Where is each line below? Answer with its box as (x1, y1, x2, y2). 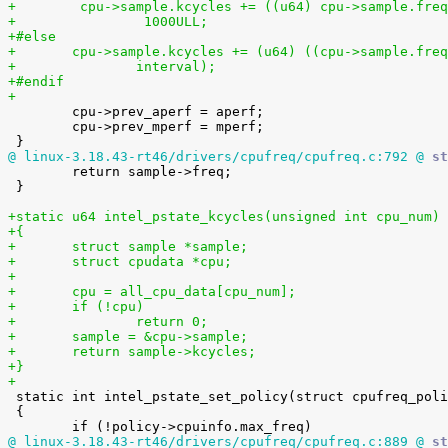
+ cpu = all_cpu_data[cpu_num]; (72, 284, 296, 299)
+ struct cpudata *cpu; (72, 254, 232, 269)
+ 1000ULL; (8, 14, 208, 29)
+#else (8, 29, 56, 44)
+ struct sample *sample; (72, 239, 248, 254)
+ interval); (136, 59, 216, 74)
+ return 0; (136, 314, 208, 329)
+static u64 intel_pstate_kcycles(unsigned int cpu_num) (8, 209, 440, 224)
